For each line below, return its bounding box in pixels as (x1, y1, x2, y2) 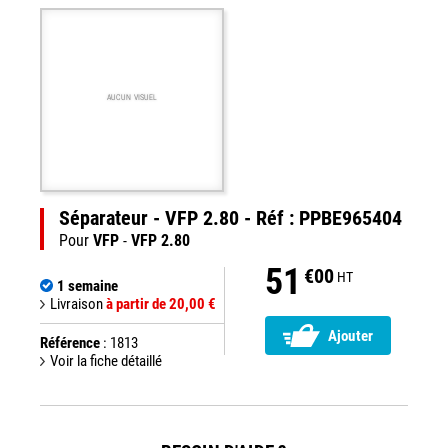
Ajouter (328, 327, 374, 346)
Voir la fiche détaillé (50, 352, 162, 370)
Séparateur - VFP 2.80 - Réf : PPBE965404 (59, 206, 402, 230)
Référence (40, 334, 100, 352)
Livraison (50, 295, 106, 313)
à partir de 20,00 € (106, 295, 216, 313)
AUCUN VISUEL (107, 91, 157, 103)
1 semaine (57, 277, 118, 295)
